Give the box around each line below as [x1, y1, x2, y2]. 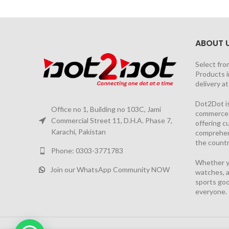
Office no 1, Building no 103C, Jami [51, 105, 161, 114]
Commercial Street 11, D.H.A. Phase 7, [51, 116, 172, 125]
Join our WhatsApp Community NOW [50, 165, 170, 174]
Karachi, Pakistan [51, 127, 106, 136]
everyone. [195, 187, 227, 196]
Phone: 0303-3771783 [51, 146, 123, 155]
